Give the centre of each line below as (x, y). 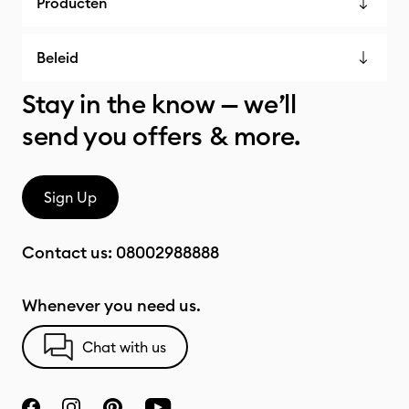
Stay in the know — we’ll (159, 104)
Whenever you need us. (111, 305)
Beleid (58, 58)
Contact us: (69, 252)
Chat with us (124, 347)
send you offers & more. (161, 136)
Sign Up (70, 197)
